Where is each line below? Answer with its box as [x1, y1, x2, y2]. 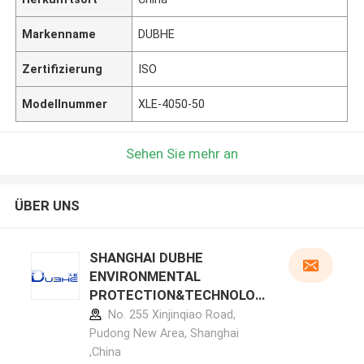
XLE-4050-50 [138, 97, 206, 110]
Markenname [22, 27, 97, 41]
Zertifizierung [22, 62, 103, 76]
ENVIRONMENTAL [89, 268, 201, 285]
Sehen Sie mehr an [126, 145, 238, 162]
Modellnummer [22, 97, 108, 110]
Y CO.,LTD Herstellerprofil [89, 305, 249, 323]
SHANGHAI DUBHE [89, 249, 203, 266]
